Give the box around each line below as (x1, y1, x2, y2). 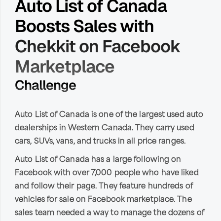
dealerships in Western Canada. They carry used (15, 124, 194, 132)
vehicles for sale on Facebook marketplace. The (15, 196, 192, 204)
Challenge (15, 76, 76, 94)
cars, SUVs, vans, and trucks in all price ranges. (15, 138, 186, 146)
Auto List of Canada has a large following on (15, 156, 182, 164)
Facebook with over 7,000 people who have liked (15, 169, 199, 177)
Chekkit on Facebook (15, 35, 181, 57)
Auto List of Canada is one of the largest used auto (15, 111, 204, 119)
